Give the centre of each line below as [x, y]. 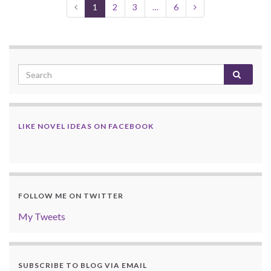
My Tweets [42, 217]
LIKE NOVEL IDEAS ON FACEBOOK [86, 126]
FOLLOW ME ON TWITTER [71, 196]
